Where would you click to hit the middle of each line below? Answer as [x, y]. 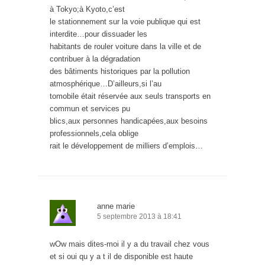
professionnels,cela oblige [94, 134]
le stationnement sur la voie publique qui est [125, 22]
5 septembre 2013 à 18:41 [139, 217]
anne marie [116, 206]
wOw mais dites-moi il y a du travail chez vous [130, 244]
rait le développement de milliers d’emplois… [126, 146]
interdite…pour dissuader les [98, 34]
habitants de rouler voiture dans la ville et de [125, 47]
